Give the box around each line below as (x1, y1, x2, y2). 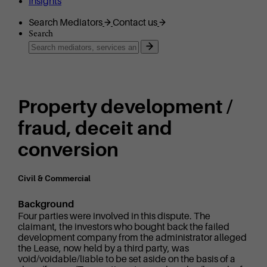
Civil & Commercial (17, 173, 91, 183)
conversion (17, 139, 119, 161)
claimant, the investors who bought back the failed (17, 222, 229, 233)
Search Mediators (29, 17, 103, 28)
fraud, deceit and (17, 117, 172, 139)
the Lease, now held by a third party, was (17, 243, 189, 254)
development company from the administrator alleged (17, 232, 247, 244)
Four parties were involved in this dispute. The (17, 211, 210, 222)
